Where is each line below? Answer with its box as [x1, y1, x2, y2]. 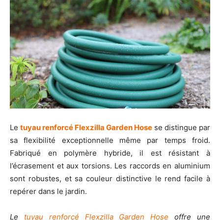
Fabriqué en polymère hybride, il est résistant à [10, 148, 210, 158]
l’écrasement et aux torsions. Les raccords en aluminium [10, 161, 210, 170]
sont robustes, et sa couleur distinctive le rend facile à [10, 173, 210, 183]
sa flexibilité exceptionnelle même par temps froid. [10, 135, 210, 145]
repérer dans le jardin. [10, 186, 87, 196]
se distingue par [152, 122, 210, 132]
